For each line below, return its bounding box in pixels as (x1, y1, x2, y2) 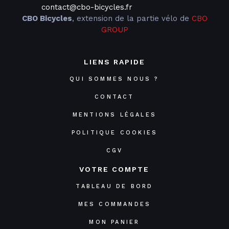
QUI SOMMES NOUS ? (70, 76, 159, 83)
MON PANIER (89, 219, 140, 226)
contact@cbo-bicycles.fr (41, 3, 133, 12)
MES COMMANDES (78, 201, 151, 208)
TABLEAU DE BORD (76, 183, 153, 190)
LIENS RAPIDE (83, 58, 145, 66)
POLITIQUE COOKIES (71, 129, 158, 136)
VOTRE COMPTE (79, 165, 150, 174)
